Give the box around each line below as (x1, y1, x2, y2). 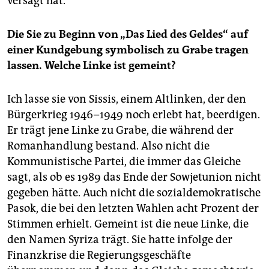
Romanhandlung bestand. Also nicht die (7, 139, 210, 153)
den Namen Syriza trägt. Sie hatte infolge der (7, 232, 232, 246)
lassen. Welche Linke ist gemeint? (7, 58, 176, 72)
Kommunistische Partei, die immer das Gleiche (7, 154, 241, 168)
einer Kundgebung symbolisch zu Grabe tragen (7, 43, 249, 56)
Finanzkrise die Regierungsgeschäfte (7, 248, 191, 262)
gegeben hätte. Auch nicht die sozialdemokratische (7, 186, 261, 199)
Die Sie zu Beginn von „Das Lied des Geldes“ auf (7, 27, 248, 41)
